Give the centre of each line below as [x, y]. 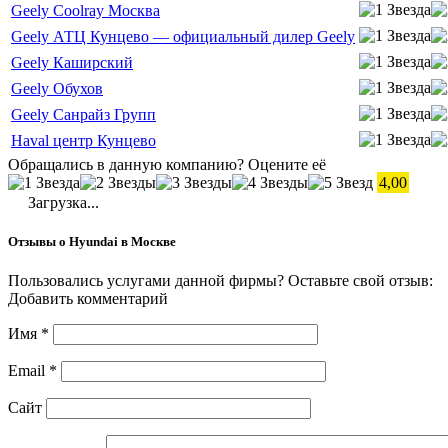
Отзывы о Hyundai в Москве [92, 241]
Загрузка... [61, 202]
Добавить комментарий [88, 299]
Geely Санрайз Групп [83, 114]
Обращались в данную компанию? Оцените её [167, 164]
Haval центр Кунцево [83, 140]
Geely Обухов [57, 88]
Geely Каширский [72, 62]
